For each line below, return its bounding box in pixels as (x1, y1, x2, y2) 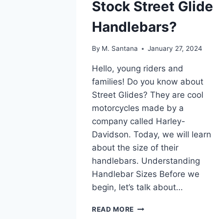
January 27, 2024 (148, 44, 203, 53)
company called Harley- (92, 116, 185, 127)
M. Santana (102, 44, 138, 53)
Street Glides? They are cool (92, 90, 203, 100)
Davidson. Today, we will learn (92, 130, 211, 140)
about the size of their (92, 143, 178, 153)
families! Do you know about (92, 77, 203, 87)
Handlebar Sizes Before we (92, 169, 199, 179)
